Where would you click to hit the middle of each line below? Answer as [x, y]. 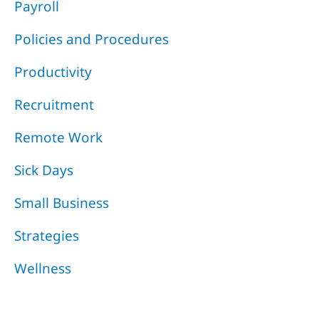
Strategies [47, 235]
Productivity [53, 72]
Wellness [43, 268]
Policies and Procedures [91, 39]
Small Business [62, 203]
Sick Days [44, 170]
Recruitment [54, 104]
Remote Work [58, 137]
